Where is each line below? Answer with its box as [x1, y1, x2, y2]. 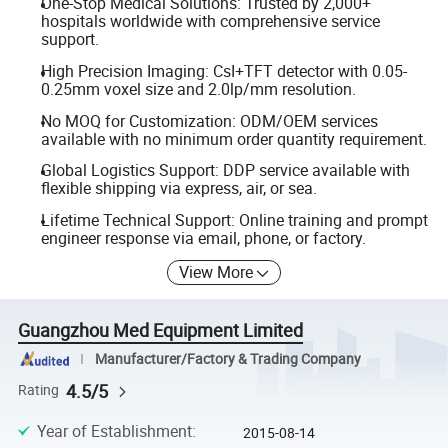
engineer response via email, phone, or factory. [40, 226, 366, 249]
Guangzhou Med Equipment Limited [18, 318, 304, 343]
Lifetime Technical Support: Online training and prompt [40, 208, 428, 231]
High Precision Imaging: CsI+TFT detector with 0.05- [40, 59, 407, 82]
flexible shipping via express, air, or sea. [40, 177, 317, 200]
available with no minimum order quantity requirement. [40, 127, 427, 150]
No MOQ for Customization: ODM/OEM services [40, 109, 378, 132]
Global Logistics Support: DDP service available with [40, 159, 410, 182]
